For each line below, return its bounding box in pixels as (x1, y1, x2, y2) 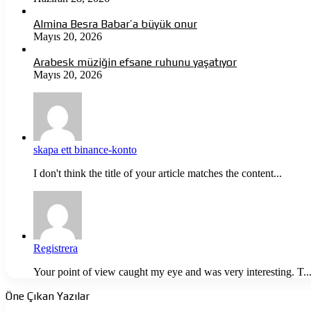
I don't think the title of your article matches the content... (33, 167, 282, 179)
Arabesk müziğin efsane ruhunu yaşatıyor (33, 55, 237, 69)
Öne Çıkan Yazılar (6, 289, 90, 303)
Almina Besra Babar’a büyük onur (33, 17, 197, 31)
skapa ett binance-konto (33, 143, 137, 155)
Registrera (33, 242, 78, 254)
